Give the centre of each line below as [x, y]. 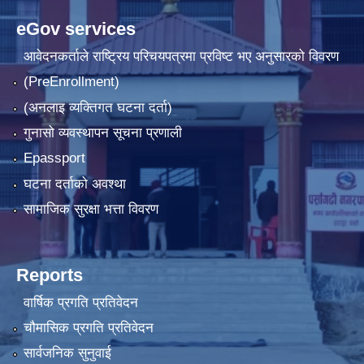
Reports [50, 275]
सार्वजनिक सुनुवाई [67, 353]
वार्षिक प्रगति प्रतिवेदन [80, 302]
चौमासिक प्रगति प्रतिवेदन [88, 327]
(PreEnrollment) [71, 82]
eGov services [76, 29]
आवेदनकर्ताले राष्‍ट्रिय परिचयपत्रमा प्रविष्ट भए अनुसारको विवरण [181, 56]
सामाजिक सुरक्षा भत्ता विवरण [91, 210]
